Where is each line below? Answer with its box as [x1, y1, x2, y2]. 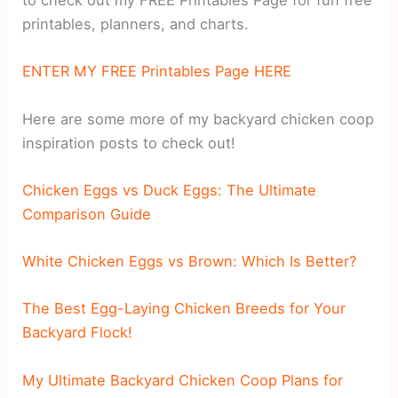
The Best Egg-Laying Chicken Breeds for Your [22, 299, 346, 318]
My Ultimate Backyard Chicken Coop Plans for [22, 370, 344, 389]
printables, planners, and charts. [22, 15, 250, 34]
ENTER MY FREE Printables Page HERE [22, 62, 292, 81]
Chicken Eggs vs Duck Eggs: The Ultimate [22, 180, 317, 199]
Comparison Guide [22, 204, 152, 223]
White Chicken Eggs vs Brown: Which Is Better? [22, 252, 357, 271]
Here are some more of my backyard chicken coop [22, 109, 375, 128]
